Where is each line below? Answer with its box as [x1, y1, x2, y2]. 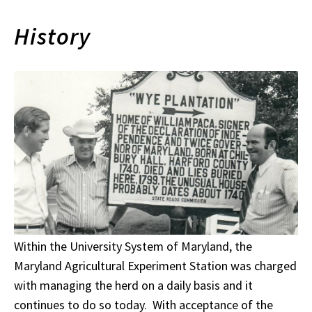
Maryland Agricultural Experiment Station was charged [14, 258, 297, 274]
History [14, 22, 91, 51]
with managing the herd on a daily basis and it [14, 277, 253, 294]
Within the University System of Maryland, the [14, 238, 252, 255]
